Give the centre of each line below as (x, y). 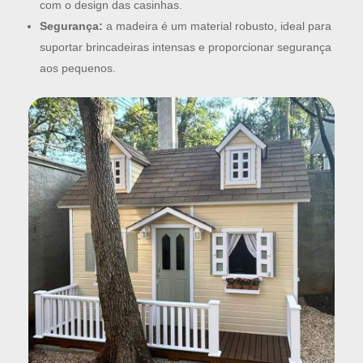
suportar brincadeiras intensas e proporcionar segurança (186, 47)
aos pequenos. (78, 68)
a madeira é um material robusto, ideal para (217, 26)
